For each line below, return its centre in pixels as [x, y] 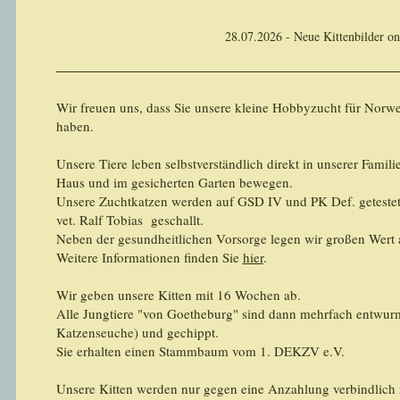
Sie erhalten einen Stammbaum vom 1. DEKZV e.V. [200, 351]
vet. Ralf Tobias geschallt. [129, 220]
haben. [75, 126]
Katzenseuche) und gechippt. [137, 332]
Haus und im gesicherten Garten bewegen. [174, 182]
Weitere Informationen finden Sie [149, 257]
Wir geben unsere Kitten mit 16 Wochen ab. [178, 295]
